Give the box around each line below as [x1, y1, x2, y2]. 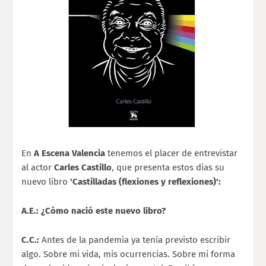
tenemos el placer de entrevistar [107, 147, 237, 159]
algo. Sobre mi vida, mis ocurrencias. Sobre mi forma [21, 248, 235, 259]
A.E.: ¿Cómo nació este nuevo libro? [21, 205, 166, 216]
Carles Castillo [54, 161, 112, 173]
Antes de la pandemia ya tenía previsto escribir [42, 234, 230, 245]
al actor [21, 161, 54, 173]
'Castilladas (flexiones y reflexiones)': [68, 176, 221, 187]
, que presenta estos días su [112, 161, 224, 173]
